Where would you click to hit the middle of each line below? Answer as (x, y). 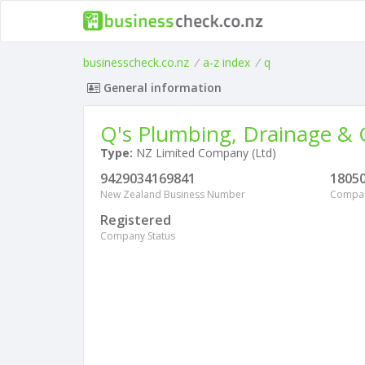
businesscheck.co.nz (136, 62)
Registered (136, 220)
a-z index (226, 62)
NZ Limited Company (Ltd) (204, 153)
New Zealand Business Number (173, 194)
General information (161, 88)
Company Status (138, 236)
